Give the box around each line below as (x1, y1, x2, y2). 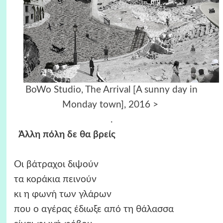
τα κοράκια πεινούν (13, 175, 97, 185)
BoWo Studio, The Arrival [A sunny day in (25, 85, 198, 95)
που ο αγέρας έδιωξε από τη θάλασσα (13, 205, 174, 215)
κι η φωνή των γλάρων (13, 190, 111, 200)
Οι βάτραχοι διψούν (13, 160, 99, 170)
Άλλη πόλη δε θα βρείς (13, 130, 115, 140)
